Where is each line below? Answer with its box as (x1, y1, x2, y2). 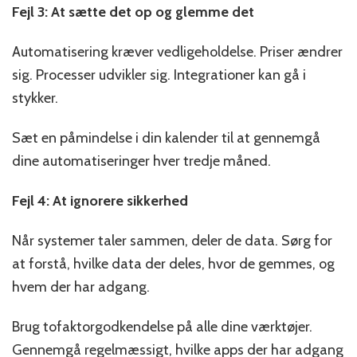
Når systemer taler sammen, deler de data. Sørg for (12, 232, 332, 250)
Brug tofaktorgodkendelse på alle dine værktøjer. (12, 318, 312, 336)
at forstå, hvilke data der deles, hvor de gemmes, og (12, 255, 335, 273)
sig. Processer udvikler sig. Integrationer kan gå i (12, 66, 306, 84)
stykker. (12, 89, 58, 108)
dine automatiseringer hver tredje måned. (12, 152, 271, 171)
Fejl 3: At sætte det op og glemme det (12, 3, 254, 22)
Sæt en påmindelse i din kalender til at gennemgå (12, 129, 320, 147)
